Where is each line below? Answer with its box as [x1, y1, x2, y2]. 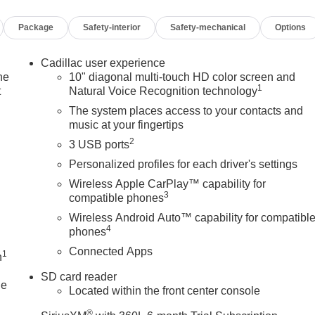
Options [275, 22, 307, 32]
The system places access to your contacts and [69, 104, 304, 117]
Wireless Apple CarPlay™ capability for [69, 177, 266, 190]
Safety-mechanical [170, 22, 246, 32]
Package [18, 22, 54, 32]
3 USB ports [69, 138, 130, 150]
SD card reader [41, 270, 117, 283]
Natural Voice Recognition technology [69, 84, 258, 97]
